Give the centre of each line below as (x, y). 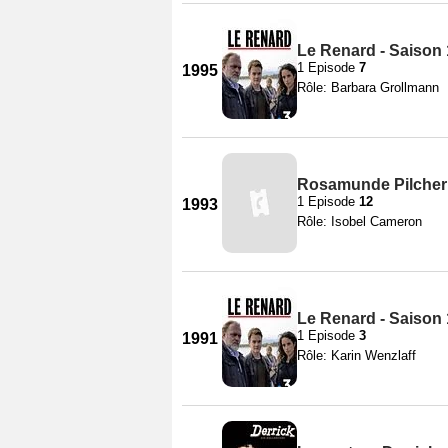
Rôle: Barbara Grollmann (368, 87)
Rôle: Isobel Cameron (359, 221)
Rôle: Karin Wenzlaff (356, 355)
